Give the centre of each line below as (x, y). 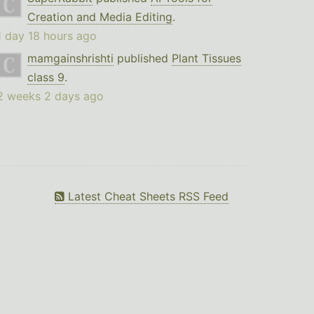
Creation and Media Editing (100, 17)
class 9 (46, 77)
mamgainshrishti (70, 59)
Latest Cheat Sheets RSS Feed (146, 197)
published (142, 59)
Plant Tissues (206, 59)
